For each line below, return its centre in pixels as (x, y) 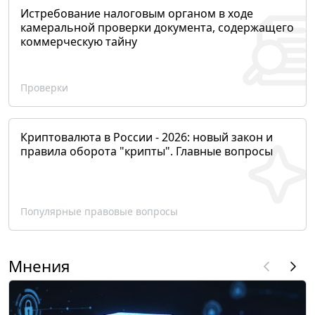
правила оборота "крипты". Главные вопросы (147, 152)
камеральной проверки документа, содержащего (157, 28)
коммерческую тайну (79, 42)
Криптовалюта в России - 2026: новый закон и (147, 137)
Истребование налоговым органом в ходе (137, 14)
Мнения (39, 266)
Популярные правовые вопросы (99, 212)
